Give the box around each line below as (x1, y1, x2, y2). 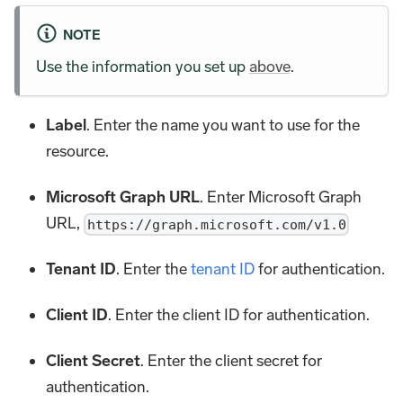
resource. (46, 140, 110, 161)
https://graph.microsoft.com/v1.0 (86, 216, 346, 233)
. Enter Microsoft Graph (200, 186, 363, 207)
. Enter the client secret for (140, 350, 323, 371)
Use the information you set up (35, 56, 249, 76)
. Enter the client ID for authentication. (108, 304, 371, 325)
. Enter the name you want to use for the (86, 114, 361, 135)
